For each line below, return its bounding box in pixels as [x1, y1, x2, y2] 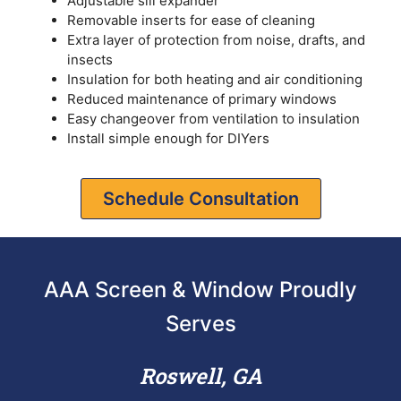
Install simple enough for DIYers [67, 130, 269, 148]
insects [67, 51, 113, 69]
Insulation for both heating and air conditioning [67, 71, 363, 89]
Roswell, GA [139, 361, 262, 390]
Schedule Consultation [102, 187, 299, 209]
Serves [165, 310, 236, 337]
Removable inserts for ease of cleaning [67, 12, 315, 30]
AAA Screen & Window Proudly [44, 276, 357, 303]
